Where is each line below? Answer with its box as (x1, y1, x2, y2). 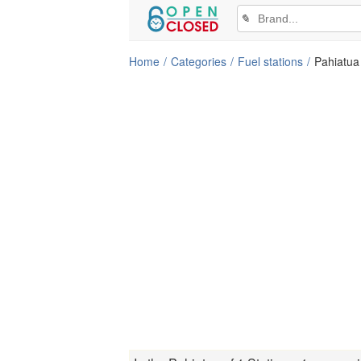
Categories (171, 53, 226, 69)
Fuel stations (238, 53, 303, 69)
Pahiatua (314, 53, 359, 69)
